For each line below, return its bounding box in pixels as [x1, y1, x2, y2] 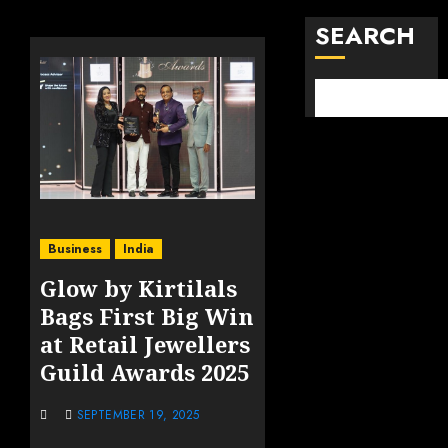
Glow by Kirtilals [40, 272, 237, 303]
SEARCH [315, 17, 416, 53]
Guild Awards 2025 [40, 356, 249, 387]
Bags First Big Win [40, 300, 254, 331]
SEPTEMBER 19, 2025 [76, 405, 200, 424]
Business [48, 239, 102, 258]
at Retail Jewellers [40, 328, 250, 359]
